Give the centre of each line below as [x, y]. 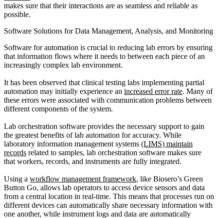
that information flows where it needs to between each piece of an [104, 56]
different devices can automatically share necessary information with [108, 205]
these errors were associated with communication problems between [108, 100]
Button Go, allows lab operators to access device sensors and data [104, 187]
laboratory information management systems [73, 144]
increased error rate [153, 91]
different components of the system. [59, 109]
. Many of [198, 91]
